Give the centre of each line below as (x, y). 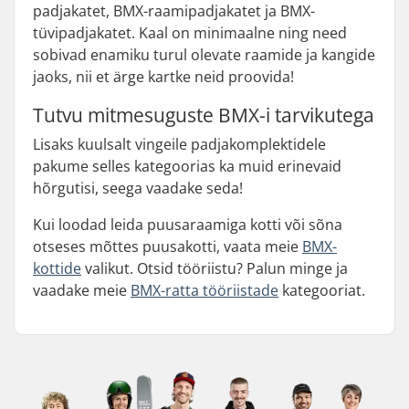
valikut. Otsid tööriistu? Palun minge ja (215, 268)
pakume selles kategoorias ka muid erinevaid (187, 166)
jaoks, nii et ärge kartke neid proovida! (163, 77)
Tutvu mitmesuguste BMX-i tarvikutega (204, 115)
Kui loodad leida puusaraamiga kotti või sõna (188, 225)
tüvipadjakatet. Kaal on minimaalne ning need (190, 33)
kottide (57, 268)
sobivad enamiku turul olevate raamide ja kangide (204, 55)
